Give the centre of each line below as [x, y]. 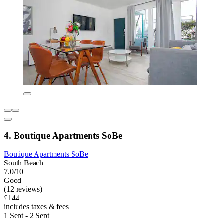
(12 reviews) [23, 189]
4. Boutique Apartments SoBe [63, 135]
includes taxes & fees [36, 207]
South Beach [24, 163]
